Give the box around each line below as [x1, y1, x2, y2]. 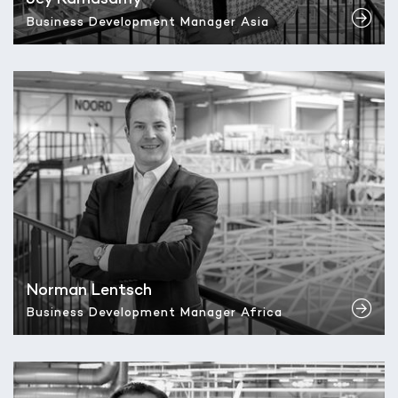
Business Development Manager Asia [27, 16, 269, 29]
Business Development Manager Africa [27, 307, 283, 321]
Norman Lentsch [27, 282, 152, 299]
